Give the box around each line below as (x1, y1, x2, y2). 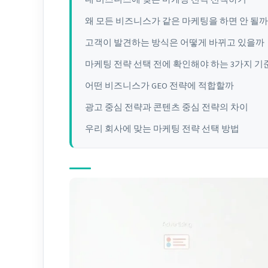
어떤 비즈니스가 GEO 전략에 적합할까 (84, 80, 234, 91)
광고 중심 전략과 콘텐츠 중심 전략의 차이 (84, 101, 248, 112)
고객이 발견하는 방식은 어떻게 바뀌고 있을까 (84, 36, 264, 48)
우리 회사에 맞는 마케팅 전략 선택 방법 (84, 123, 239, 134)
